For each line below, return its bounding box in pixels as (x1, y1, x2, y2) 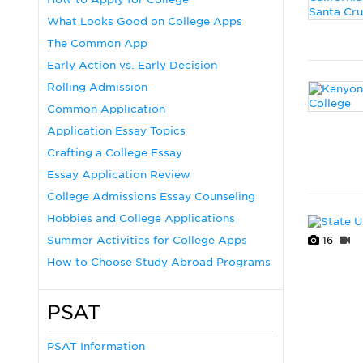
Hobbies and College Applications (47, 212, 235, 224)
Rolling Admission (47, 81, 147, 93)
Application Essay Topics (47, 125, 186, 137)
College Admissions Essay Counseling (47, 190, 255, 203)
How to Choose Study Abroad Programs (47, 256, 271, 268)
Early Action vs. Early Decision (47, 59, 217, 71)
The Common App (47, 37, 147, 49)
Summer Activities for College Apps (47, 234, 247, 246)
